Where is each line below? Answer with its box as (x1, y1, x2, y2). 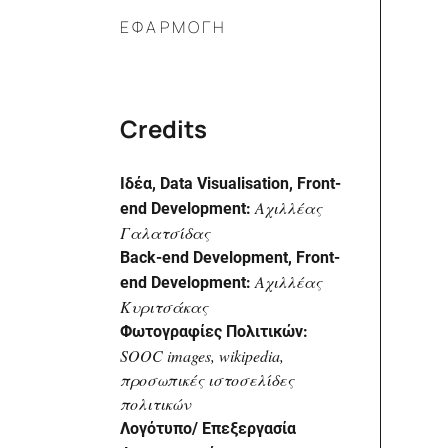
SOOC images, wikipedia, (120, 344, 284, 366)
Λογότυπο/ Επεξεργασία (120, 418, 296, 438)
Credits (120, 111, 207, 145)
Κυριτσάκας (120, 295, 208, 317)
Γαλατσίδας (120, 221, 210, 243)
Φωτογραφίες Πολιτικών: (120, 321, 308, 341)
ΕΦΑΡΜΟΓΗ (120, 15, 228, 38)
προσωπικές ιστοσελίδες (120, 368, 294, 390)
